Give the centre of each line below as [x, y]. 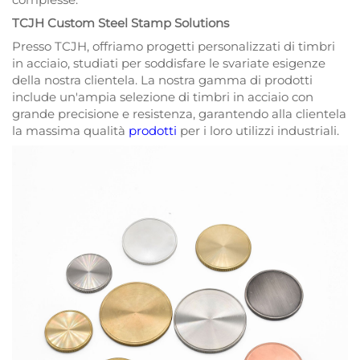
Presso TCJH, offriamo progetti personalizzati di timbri [174, 47]
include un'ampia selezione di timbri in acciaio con [163, 97]
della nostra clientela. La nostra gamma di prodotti [162, 80]
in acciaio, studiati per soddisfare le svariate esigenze [169, 63]
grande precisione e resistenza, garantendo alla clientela [179, 114]
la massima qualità [70, 131]
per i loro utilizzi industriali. [260, 131]
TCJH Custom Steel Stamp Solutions [121, 23]
